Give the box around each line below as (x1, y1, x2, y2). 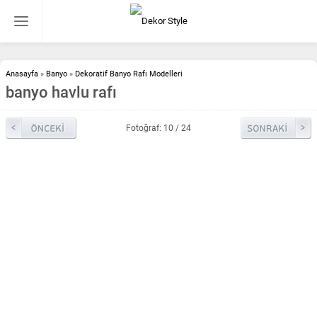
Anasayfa (6, 69, 38, 79)
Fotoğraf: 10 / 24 (126, 123, 191, 133)
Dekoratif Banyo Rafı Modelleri (75, 69, 183, 79)
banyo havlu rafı (6, 83, 117, 101)
